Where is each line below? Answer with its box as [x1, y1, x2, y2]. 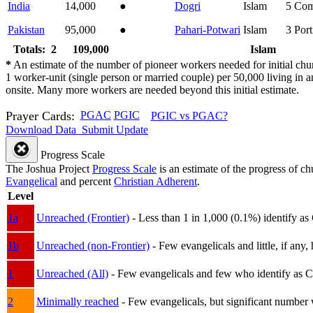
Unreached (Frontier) [36, 211, 129, 224]
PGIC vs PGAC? [150, 110, 228, 122]
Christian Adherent [114, 175, 197, 187]
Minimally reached [36, 295, 119, 307]
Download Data [6, 123, 76, 136]
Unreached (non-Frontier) [36, 239, 150, 252]
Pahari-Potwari [175, 23, 240, 36]
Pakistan [8, 23, 45, 36]
